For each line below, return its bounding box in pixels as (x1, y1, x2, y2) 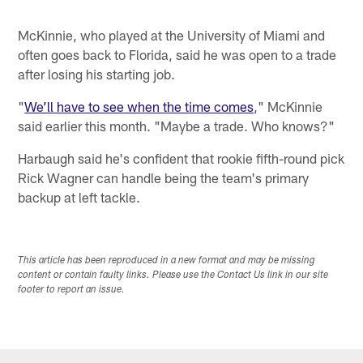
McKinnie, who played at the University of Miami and (18, 26, 326, 43)
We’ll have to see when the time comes (24, 97, 254, 114)
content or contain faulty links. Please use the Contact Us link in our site (18, 270, 329, 280)
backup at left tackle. (18, 188, 141, 205)
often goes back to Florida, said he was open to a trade (18, 45, 337, 62)
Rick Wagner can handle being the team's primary (18, 169, 310, 186)
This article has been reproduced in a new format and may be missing (18, 255, 316, 266)
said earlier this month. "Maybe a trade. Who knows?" (18, 117, 335, 134)
